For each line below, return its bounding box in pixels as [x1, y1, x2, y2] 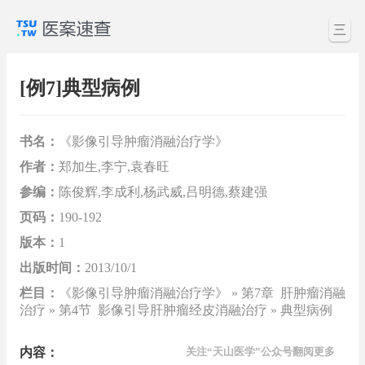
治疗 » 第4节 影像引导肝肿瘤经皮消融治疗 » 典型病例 [20, 302, 332, 317]
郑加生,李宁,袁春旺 [59, 159, 169, 174]
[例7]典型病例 [20, 77, 140, 99]
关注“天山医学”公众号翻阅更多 [185, 345, 335, 358]
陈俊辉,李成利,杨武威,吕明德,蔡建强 [59, 184, 267, 199]
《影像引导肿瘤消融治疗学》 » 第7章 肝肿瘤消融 [59, 285, 345, 300]
